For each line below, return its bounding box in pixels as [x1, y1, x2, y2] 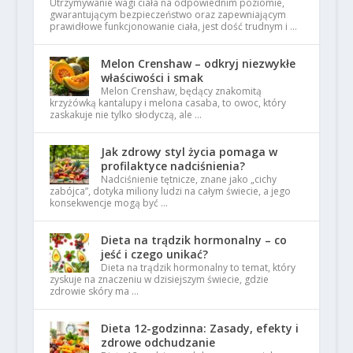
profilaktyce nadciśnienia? [100, 158, 245, 173]
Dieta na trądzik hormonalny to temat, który [100, 260, 295, 274]
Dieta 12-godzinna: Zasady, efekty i [100, 320, 299, 336]
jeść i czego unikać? [100, 246, 208, 262]
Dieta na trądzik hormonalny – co [100, 232, 287, 247]
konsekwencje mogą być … [49, 195, 168, 210]
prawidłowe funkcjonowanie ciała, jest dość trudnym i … [49, 19, 297, 33]
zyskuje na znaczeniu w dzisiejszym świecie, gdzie [49, 272, 269, 286]
